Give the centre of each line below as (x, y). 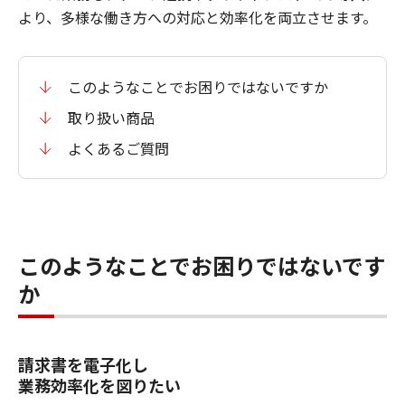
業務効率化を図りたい (99, 385)
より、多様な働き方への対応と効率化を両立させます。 (198, 17)
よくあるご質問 (118, 148)
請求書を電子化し (83, 364)
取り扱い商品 (111, 118)
